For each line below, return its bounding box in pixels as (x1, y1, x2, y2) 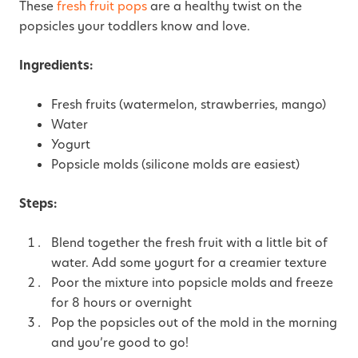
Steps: (19, 194, 60, 212)
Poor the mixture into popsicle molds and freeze (51, 273, 333, 291)
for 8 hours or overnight (51, 293, 192, 311)
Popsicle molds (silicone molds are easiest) (51, 155, 303, 173)
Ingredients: (19, 56, 96, 74)
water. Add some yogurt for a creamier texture (51, 253, 327, 271)
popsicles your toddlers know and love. (19, 17, 253, 34)
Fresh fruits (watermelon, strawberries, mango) (51, 95, 326, 113)
